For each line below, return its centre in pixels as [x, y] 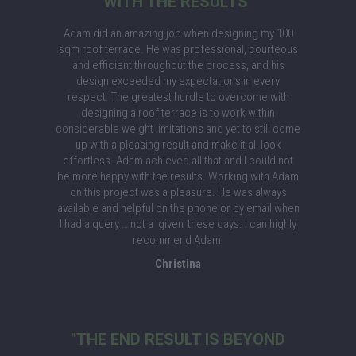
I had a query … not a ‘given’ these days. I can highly [178, 224]
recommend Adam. [178, 240]
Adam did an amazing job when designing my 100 [178, 33]
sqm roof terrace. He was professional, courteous [178, 49]
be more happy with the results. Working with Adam [178, 176]
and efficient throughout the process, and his [178, 65]
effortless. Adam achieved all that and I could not [178, 161]
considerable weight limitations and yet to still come [178, 129]
